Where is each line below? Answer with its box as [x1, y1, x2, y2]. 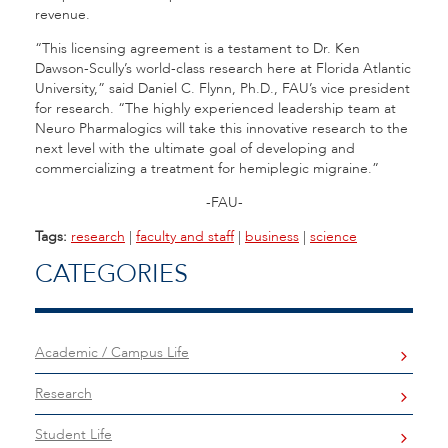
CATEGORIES [35, 257, 188, 291]
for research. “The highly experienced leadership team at [35, 99, 396, 118]
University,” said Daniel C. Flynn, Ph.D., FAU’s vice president [35, 79, 410, 98]
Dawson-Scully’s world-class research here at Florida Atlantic [35, 59, 411, 78]
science [310, 227, 357, 246]
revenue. [35, 5, 90, 24]
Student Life [35, 425, 112, 444]
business [245, 227, 299, 246]
